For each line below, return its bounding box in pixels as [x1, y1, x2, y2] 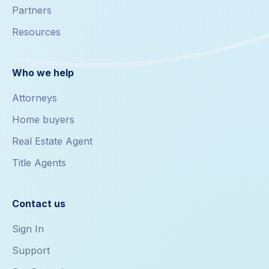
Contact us [12, 198, 65, 210]
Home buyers [12, 113, 74, 126]
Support [12, 244, 50, 257]
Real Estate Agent [12, 135, 92, 148]
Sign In [12, 223, 44, 235]
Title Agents [12, 157, 66, 169]
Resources [12, 26, 61, 38]
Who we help [12, 67, 74, 79]
